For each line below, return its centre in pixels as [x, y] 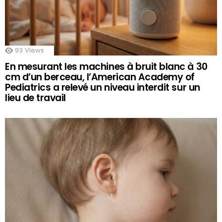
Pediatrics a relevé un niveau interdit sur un [103, 87]
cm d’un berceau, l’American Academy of [100, 77]
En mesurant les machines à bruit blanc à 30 [106, 66]
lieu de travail [35, 98]
